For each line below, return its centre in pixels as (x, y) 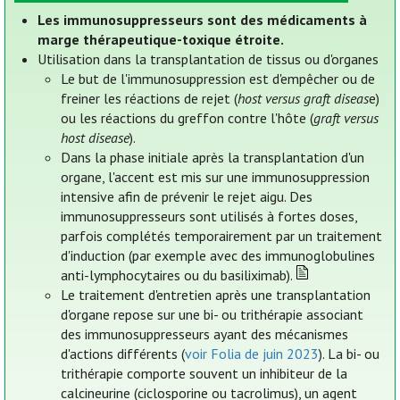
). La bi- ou (350, 354)
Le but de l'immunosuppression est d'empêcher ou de (218, 79)
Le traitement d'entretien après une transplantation (216, 295)
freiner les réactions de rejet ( (150, 99)
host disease (96, 138)
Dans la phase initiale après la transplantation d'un (213, 158)
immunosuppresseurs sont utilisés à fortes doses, (209, 217)
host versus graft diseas (304, 99)
